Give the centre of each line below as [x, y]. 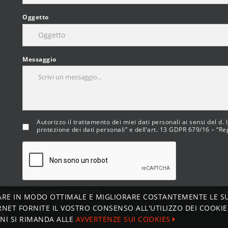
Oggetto [36, 17]
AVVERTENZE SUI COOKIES [124, 219]
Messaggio [39, 59]
